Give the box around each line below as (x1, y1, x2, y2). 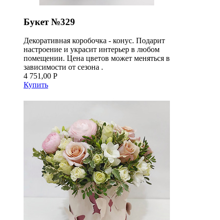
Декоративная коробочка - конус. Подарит (24, 36, 165, 45)
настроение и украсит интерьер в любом (24, 45, 160, 54)
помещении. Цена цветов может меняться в (24, 54, 170, 63)
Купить (24, 81, 48, 89)
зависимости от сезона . (24, 63, 103, 72)
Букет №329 (24, 16, 75, 27)
